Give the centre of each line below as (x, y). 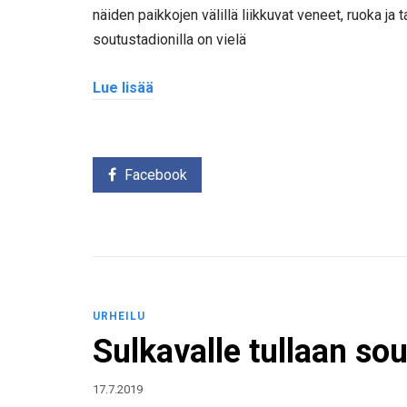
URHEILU (119, 317)
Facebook (155, 175)
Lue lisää (123, 87)
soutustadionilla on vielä (169, 40)
